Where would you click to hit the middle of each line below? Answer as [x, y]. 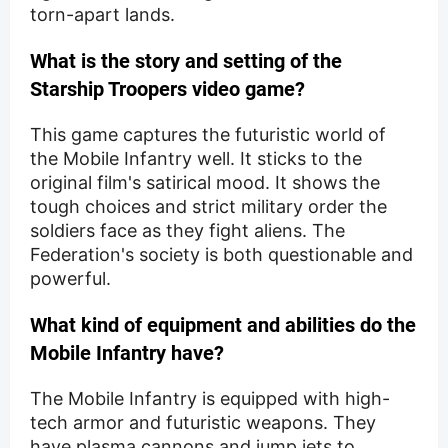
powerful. [70, 279]
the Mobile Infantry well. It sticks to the [196, 159]
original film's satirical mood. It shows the [205, 183]
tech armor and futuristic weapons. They [203, 423]
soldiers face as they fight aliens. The [187, 231]
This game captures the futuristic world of [208, 135]
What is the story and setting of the [186, 61]
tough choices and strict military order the [208, 207]
